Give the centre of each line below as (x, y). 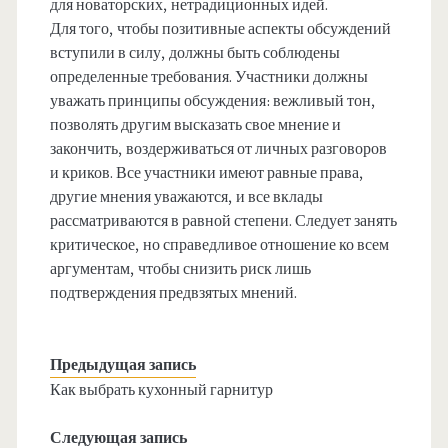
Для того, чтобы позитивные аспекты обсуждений (220, 28)
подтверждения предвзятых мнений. (173, 292)
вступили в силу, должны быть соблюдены (194, 52)
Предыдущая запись (122, 364)
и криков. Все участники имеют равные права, (206, 172)
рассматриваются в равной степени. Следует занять (223, 220)
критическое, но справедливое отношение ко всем (219, 244)
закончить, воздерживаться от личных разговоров (218, 148)
